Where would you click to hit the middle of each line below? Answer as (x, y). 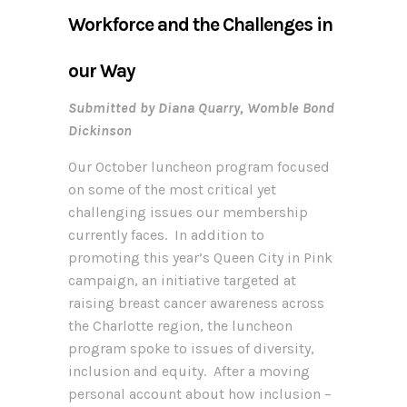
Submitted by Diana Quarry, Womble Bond (201, 107)
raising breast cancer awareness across (196, 303)
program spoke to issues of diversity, (191, 348)
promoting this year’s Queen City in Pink (200, 257)
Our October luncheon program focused (199, 166)
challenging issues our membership (188, 212)
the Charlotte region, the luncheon (180, 325)
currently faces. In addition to (166, 234)
